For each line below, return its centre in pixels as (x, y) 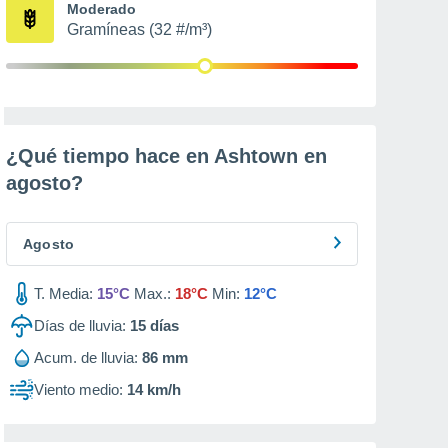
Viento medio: (78, 389)
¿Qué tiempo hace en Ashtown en (166, 156)
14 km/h (154, 389)
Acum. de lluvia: (86, 357)
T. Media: (63, 293)
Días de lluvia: (80, 325)
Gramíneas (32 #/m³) (139, 29)
